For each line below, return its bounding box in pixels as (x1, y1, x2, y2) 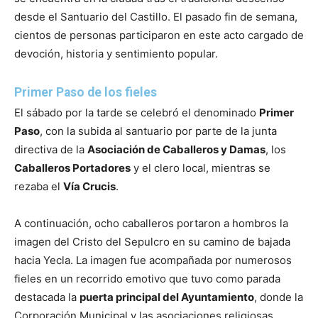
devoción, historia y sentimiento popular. (14, 46, 218, 60)
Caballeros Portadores (14, 160, 131, 175)
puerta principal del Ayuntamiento (79, 290, 254, 304)
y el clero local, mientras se (131, 160, 270, 175)
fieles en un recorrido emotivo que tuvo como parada (14, 271, 280, 285)
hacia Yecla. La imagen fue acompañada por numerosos (14, 253, 292, 267)
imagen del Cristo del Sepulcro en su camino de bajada (14, 234, 290, 248)
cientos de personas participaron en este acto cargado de (14, 28, 304, 42)
